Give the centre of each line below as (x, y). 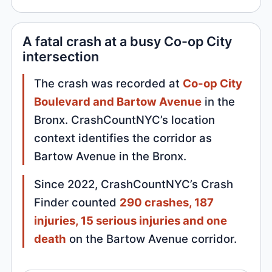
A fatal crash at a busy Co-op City (127, 42)
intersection (61, 57)
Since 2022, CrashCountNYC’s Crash (134, 184)
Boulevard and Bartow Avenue (118, 102)
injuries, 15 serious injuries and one (131, 221)
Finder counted (77, 202)
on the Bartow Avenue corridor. (152, 239)
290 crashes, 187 (167, 202)
